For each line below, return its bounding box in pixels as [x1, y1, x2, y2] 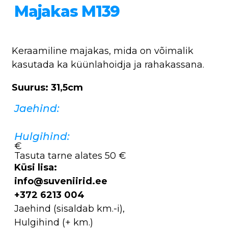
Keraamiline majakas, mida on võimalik [12, 45, 193, 56]
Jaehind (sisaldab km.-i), [14, 203, 125, 214]
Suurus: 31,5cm [12, 81, 83, 93]
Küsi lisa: [14, 161, 57, 173]
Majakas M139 [14, 2, 120, 21]
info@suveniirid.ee [14, 175, 107, 187]
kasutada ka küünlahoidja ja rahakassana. [12, 59, 204, 70]
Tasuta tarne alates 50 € [14, 150, 126, 161]
